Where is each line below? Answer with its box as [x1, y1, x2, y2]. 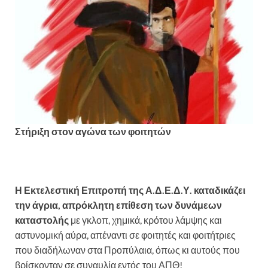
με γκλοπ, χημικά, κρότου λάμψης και [69, 214, 222, 226]
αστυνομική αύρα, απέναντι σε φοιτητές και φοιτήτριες [15, 229, 236, 241]
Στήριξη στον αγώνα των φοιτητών [15, 126, 171, 138]
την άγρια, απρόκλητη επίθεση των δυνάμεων [15, 199, 222, 211]
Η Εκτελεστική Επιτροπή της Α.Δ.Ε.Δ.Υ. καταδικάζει [15, 184, 245, 196]
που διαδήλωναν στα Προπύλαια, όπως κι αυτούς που [15, 244, 240, 256]
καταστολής [15, 214, 69, 226]
